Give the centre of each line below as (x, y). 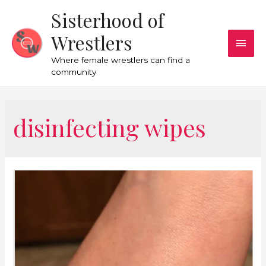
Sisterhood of (108, 20)
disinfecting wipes (110, 127)
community (74, 72)
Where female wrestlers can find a (121, 60)
